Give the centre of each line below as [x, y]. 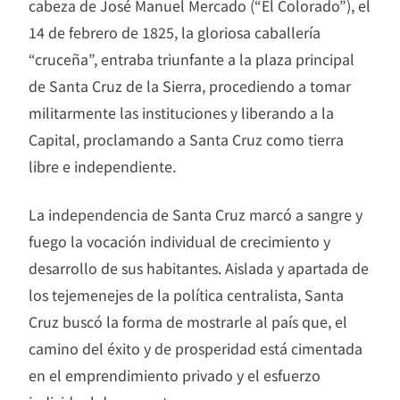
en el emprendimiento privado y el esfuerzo [175, 375]
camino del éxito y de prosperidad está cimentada [196, 348]
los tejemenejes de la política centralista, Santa [186, 294]
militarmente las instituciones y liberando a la [181, 112]
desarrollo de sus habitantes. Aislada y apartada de [199, 267]
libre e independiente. [102, 166]
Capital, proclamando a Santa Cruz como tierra [186, 139]
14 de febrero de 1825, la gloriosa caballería [175, 32]
